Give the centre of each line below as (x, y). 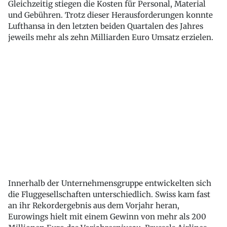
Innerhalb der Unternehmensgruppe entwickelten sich (110, 183)
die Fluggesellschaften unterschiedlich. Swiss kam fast (109, 195)
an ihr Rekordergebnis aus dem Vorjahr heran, (94, 206)
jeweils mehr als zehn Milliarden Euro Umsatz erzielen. (111, 37)
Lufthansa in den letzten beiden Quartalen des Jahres (106, 26)
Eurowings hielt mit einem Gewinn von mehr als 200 (107, 217)
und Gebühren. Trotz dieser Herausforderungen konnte (110, 15)
